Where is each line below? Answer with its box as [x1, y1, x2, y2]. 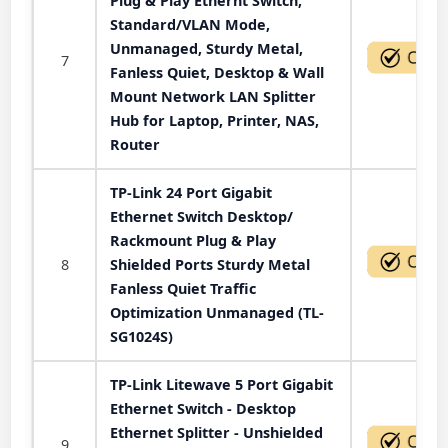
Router [110, 134, 160, 154]
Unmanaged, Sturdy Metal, [110, 38, 303, 58]
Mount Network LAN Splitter [110, 86, 316, 106]
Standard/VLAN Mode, [110, 14, 270, 34]
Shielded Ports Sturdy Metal [110, 254, 310, 274]
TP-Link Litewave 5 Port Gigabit [110, 374, 333, 394]
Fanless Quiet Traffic [110, 278, 256, 298]
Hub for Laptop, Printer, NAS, [110, 110, 319, 130]
